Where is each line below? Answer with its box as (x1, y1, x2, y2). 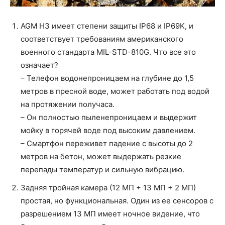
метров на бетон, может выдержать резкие (21, 152, 181, 162)
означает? (21, 60, 58, 70)
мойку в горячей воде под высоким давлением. (21, 126, 195, 136)
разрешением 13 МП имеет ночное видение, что (21, 209, 200, 219)
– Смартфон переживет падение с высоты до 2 (21, 139, 193, 149)
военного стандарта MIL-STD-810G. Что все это (21, 47, 196, 57)
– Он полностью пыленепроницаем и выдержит (21, 113, 197, 123)
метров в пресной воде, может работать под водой (21, 86, 209, 96)
